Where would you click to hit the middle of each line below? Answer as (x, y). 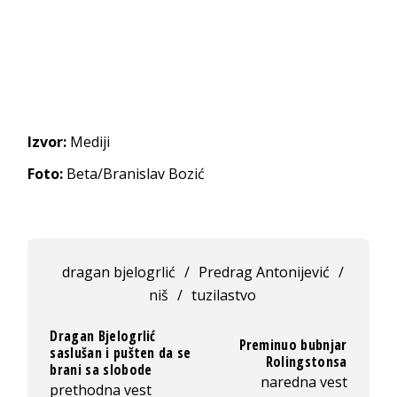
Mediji (89, 142)
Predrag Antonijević (264, 272)
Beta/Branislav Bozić (134, 174)
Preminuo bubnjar (293, 344)
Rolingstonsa (306, 361)
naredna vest (304, 381)
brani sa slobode (101, 370)
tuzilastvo (224, 295)
